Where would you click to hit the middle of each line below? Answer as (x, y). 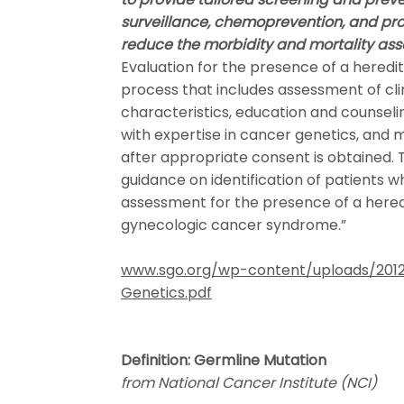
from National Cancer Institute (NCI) (249, 383)
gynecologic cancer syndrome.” (234, 225)
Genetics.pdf (166, 293)
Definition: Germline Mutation (224, 360)
